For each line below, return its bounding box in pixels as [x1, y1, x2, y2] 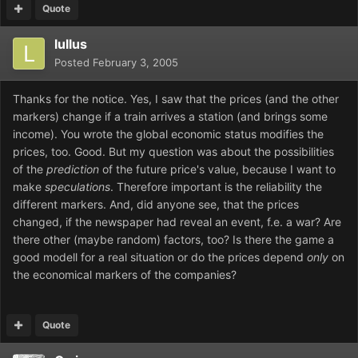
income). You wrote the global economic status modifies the [13, 127, 324, 141]
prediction [46, 162, 99, 177]
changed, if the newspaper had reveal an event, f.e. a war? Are [13, 215, 341, 229]
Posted [54, 56, 93, 70]
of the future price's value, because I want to [99, 162, 336, 177]
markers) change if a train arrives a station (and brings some [13, 109, 328, 124]
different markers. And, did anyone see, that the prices [13, 197, 299, 212]
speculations [45, 180, 110, 194]
